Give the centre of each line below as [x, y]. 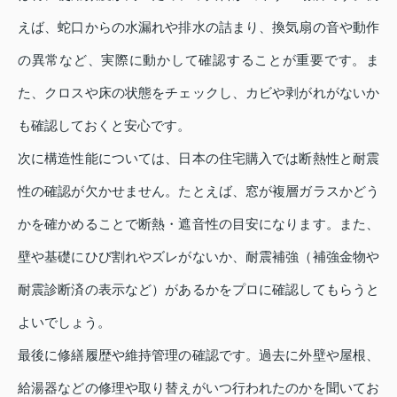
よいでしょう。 [64, 323]
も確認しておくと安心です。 [104, 126]
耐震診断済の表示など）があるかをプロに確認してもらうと [198, 290]
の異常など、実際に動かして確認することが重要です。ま [198, 60]
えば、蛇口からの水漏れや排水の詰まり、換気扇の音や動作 [198, 27]
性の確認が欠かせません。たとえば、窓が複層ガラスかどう [198, 191]
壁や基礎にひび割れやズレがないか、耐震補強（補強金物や [198, 257]
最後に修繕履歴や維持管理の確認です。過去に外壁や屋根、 [198, 355]
